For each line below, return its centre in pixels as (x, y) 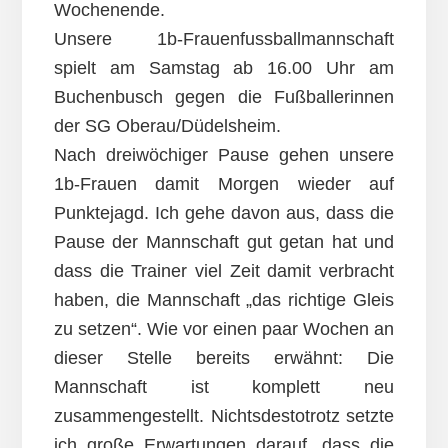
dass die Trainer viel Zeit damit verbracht (224, 271)
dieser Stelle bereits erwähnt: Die (224, 358)
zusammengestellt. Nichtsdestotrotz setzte (224, 416)
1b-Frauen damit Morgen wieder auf (224, 184)
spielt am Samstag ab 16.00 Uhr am (224, 68)
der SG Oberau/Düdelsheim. (167, 126)
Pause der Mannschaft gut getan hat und (224, 242)
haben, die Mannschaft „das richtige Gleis (224, 300)
